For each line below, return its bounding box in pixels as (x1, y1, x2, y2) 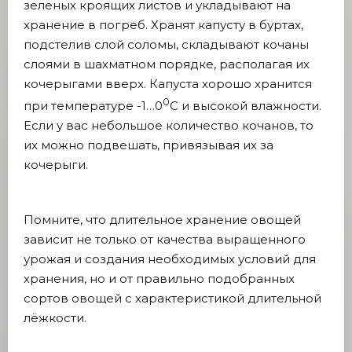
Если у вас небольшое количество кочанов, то (24, 118, 313, 133)
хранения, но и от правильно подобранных (24, 271, 295, 286)
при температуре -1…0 (24, 98, 163, 113)
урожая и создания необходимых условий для (24, 251, 316, 266)
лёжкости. (24, 310, 86, 325)
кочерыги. (24, 157, 88, 172)
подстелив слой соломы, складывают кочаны (24, 37, 309, 52)
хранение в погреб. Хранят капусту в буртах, (24, 17, 303, 32)
